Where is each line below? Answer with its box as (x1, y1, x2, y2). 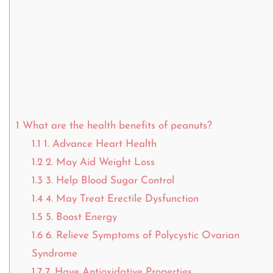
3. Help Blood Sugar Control (42, 175, 174, 186)
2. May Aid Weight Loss (42, 157, 155, 168)
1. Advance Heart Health (40, 139, 157, 150)
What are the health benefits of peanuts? (19, 121, 212, 132)
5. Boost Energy (42, 212, 117, 223)
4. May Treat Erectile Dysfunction (42, 194, 199, 205)
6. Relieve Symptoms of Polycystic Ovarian (42, 230, 239, 241)
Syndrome (31, 249, 77, 260)
